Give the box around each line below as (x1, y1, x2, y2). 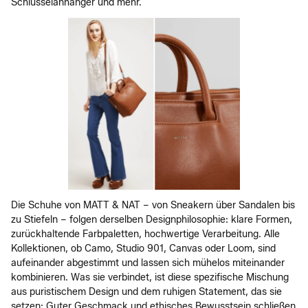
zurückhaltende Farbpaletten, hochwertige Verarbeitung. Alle (11, 228, 280, 240)
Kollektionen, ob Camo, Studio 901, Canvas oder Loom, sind (11, 243, 276, 254)
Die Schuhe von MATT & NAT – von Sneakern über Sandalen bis (11, 199, 295, 211)
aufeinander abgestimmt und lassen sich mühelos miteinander (11, 257, 285, 269)
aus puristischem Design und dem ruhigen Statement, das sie (11, 286, 282, 298)
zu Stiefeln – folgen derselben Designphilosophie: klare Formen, (11, 214, 292, 225)
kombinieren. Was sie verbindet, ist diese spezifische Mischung (11, 272, 289, 283)
